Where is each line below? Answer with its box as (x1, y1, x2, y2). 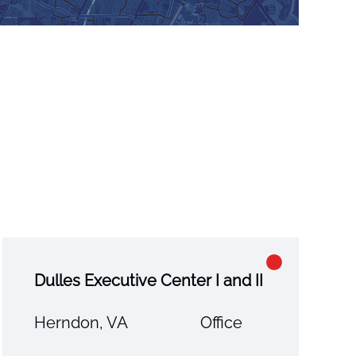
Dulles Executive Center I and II (33, 270, 263, 290)
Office (199, 312, 242, 332)
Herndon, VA (33, 312, 128, 332)
